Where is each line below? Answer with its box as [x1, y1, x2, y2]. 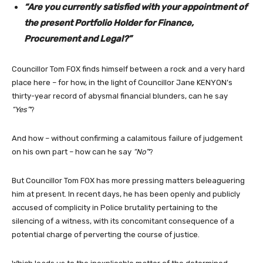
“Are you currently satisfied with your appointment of [24, 1, 247, 12]
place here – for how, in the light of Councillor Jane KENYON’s [12, 77, 232, 87]
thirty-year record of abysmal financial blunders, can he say [12, 91, 228, 100]
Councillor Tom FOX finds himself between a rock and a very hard [12, 64, 245, 73]
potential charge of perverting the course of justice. [12, 230, 200, 239]
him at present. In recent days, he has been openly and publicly [12, 189, 240, 198]
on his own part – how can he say [12, 147, 133, 156]
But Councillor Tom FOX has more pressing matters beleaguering [12, 176, 245, 185]
